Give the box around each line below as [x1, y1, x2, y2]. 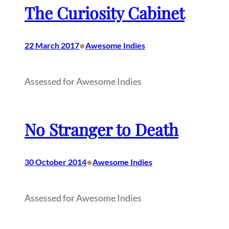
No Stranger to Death [25, 118, 178, 141]
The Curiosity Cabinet [25, 2, 185, 24]
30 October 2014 [25, 157, 86, 167]
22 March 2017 [25, 40, 79, 51]
